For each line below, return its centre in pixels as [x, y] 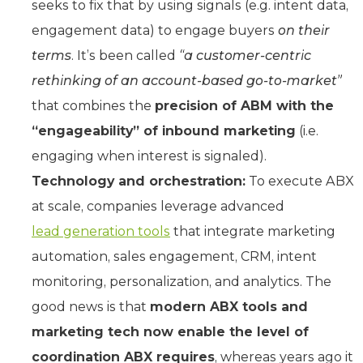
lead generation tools [101, 231]
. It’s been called [125, 55]
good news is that [91, 306]
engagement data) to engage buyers [155, 30]
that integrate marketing [253, 231]
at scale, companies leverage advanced [158, 206]
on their [304, 30]
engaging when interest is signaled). [149, 156]
